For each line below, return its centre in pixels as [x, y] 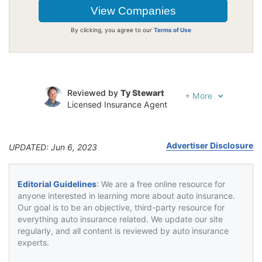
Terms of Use [173, 30]
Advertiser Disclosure [210, 145]
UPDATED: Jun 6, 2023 [53, 147]
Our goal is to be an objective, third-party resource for [121, 207]
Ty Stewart [142, 92]
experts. [33, 242]
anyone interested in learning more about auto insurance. [126, 195]
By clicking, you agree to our [112, 30]
